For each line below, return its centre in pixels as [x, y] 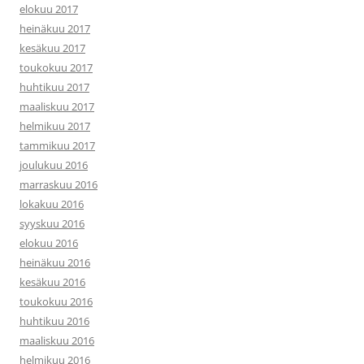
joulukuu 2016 [54, 165]
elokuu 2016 [49, 243]
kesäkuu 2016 [52, 282]
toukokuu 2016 [56, 301]
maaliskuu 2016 [57, 340]
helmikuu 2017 [55, 126]
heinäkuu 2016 [55, 262]
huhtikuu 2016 [54, 321]
